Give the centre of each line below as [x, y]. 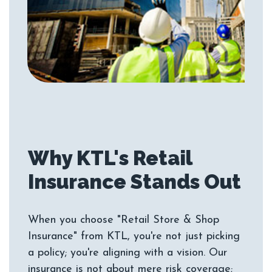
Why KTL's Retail [110, 158]
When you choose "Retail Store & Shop [124, 220]
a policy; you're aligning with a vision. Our [127, 253]
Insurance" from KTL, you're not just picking [134, 237]
